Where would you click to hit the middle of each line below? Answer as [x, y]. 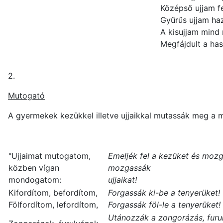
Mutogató [26, 96]
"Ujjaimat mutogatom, [50, 156]
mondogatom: [35, 180]
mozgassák [129, 168]
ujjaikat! [122, 180]
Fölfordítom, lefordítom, [53, 205]
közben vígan [34, 168]
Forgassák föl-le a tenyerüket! [164, 205]
